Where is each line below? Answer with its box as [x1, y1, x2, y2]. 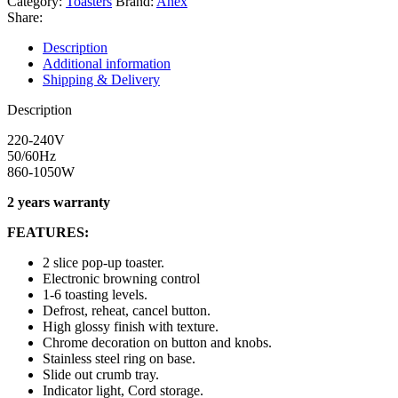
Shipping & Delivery [43, 72, 160, 88]
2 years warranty [7, 195, 110, 211]
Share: [7, 10, 43, 26]
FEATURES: [7, 225, 89, 241]
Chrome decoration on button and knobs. [43, 335, 272, 351]
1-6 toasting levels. [43, 287, 147, 303]
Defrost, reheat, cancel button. [43, 303, 211, 319]
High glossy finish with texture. [43, 319, 219, 335]
